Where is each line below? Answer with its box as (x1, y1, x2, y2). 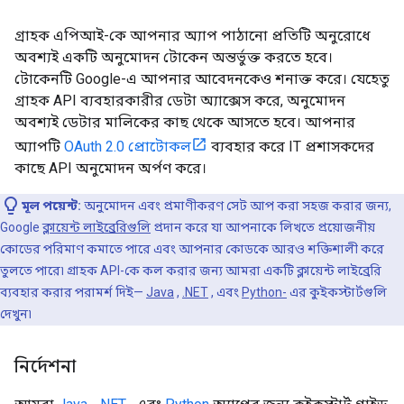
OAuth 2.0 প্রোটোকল (64, 137, 191, 155)
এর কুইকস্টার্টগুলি (287, 284, 387, 299)
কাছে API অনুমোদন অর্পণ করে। (14, 159, 207, 177)
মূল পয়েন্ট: (22, 197, 81, 213)
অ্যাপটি (14, 137, 64, 155)
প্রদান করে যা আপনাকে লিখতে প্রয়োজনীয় (151, 219, 375, 234)
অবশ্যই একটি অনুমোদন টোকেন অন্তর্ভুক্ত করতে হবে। (14, 48, 333, 66)
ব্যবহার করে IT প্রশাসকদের (207, 137, 374, 155)
